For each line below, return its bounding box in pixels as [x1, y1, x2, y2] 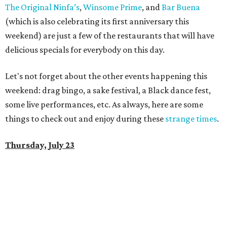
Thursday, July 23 [5, 140, 74, 150]
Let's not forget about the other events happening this [5, 71, 207, 82]
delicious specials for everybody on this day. [5, 45, 165, 55]
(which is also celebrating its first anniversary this [5, 16, 189, 27]
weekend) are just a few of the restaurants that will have [5, 30, 214, 41]
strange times [165, 113, 217, 124]
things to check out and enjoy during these [5, 113, 165, 124]
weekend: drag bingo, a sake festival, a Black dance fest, [5, 85, 211, 96]
